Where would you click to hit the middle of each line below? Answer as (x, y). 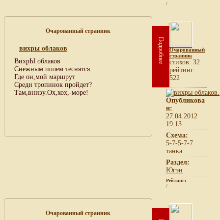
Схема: (177, 135)
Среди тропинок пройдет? (53, 84)
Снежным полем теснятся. (53, 69)
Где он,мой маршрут (45, 77)
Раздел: (178, 162)
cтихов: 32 (185, 62)
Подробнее (161, 50)
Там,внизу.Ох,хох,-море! (51, 92)
